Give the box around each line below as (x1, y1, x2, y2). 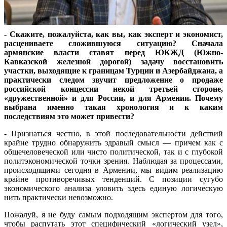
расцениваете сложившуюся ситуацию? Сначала (4, 39, 223, 48)
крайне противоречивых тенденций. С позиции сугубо (4, 175, 223, 184)
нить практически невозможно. (4, 193, 113, 202)
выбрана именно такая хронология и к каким (4, 103, 223, 112)
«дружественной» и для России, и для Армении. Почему (4, 94, 223, 103)
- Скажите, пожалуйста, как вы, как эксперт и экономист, (4, 30, 223, 39)
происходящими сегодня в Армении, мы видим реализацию (4, 166, 223, 175)
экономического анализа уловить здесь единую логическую (4, 184, 223, 193)
